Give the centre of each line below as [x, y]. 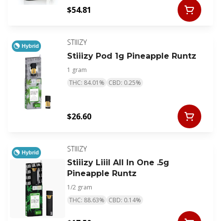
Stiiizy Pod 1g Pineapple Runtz [132, 56]
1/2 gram [80, 187]
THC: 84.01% [87, 83]
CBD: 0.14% [125, 200]
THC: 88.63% [87, 200]
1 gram [77, 70]
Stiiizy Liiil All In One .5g [118, 163]
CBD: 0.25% [125, 83]
